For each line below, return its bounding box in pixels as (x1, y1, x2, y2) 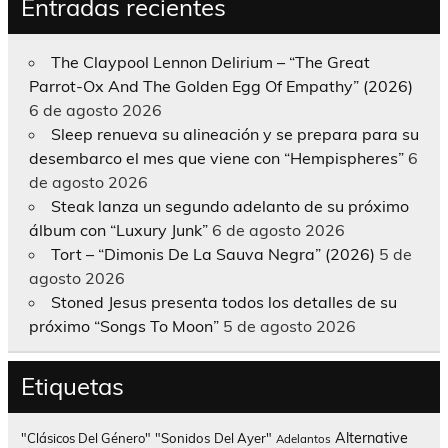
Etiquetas (20, 371, 124, 402)
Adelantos (275, 430, 331, 446)
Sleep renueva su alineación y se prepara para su (50, 123, 419, 144)
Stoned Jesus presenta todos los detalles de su (50, 291, 397, 312)
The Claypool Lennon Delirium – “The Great (50, 51, 370, 72)
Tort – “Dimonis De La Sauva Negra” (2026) (50, 243, 375, 264)
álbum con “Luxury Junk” (28, 219, 208, 240)
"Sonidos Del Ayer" (154, 429, 272, 446)
